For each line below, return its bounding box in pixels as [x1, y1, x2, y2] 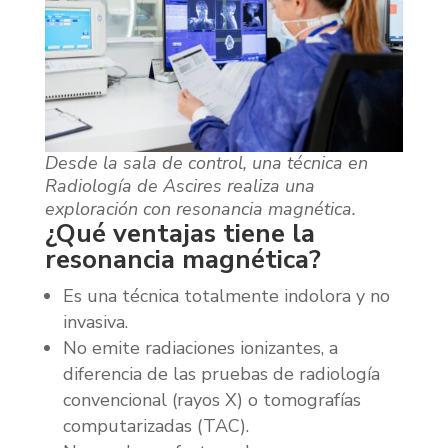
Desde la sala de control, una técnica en [44, 150, 368, 175]
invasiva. [62, 309, 128, 334]
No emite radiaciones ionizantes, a [62, 335, 338, 360]
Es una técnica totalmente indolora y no [62, 283, 390, 308]
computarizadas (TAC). [62, 413, 249, 438]
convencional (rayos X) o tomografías [62, 387, 361, 412]
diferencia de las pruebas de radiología [62, 361, 380, 386]
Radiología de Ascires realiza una [44, 173, 315, 198]
